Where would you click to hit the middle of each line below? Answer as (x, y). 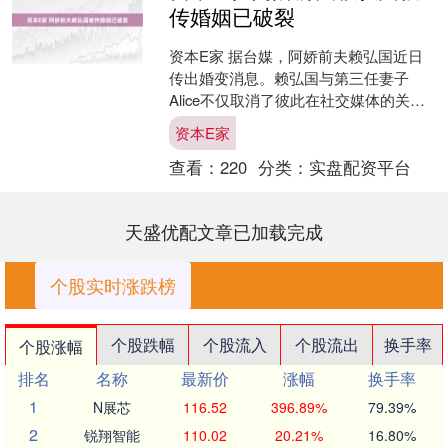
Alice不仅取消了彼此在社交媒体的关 (289, 99)
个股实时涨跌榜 (113, 284)
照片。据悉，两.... (229, 143)
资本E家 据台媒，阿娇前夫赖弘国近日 (295, 55)
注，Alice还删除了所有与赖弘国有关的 (296, 121)
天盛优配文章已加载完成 (224, 230)
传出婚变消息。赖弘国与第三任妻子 (288, 77)
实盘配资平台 (359, 166)
